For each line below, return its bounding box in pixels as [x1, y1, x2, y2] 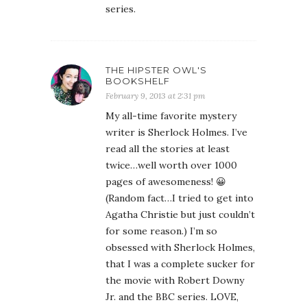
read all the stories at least [106, 143, 230, 155]
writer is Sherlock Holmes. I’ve [106, 126, 247, 138]
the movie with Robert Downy [106, 274, 244, 286]
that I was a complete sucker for [106, 258, 255, 270]
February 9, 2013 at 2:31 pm [106, 90, 206, 101]
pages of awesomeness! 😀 [106, 175, 226, 188]
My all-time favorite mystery [106, 110, 236, 122]
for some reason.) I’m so [106, 225, 217, 237]
